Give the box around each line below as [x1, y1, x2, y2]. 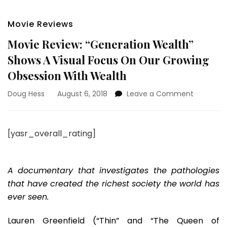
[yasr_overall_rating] [8, 128, 96, 139]
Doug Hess [8, 89, 45, 99]
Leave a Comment [127, 89, 194, 99]
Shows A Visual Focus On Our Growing [8, 52, 209, 67]
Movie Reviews [8, 18, 73, 30]
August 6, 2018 [57, 89, 107, 99]
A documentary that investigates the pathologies [8, 165, 219, 176]
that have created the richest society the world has [8, 178, 219, 190]
